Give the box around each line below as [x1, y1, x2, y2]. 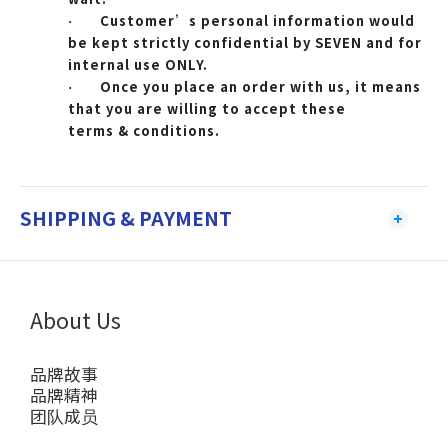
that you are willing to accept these [68, 99, 346, 119]
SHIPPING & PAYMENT [20, 204, 232, 233]
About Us [30, 304, 121, 336]
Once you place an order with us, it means [100, 77, 421, 97]
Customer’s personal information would [100, 11, 415, 31]
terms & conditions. [68, 121, 220, 141]
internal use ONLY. [68, 55, 208, 75]
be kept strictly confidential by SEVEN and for [68, 33, 422, 53]
